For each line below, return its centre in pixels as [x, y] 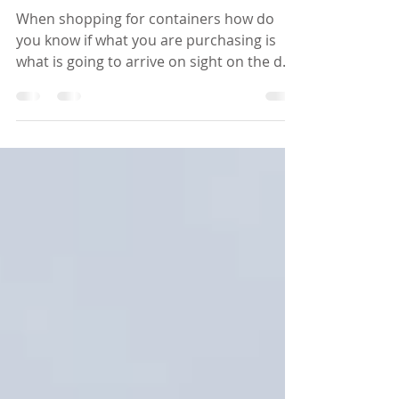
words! [50, 24]
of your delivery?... [77, 126]
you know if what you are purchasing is [146, 83]
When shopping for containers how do [145, 61]
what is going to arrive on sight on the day [157, 104]
